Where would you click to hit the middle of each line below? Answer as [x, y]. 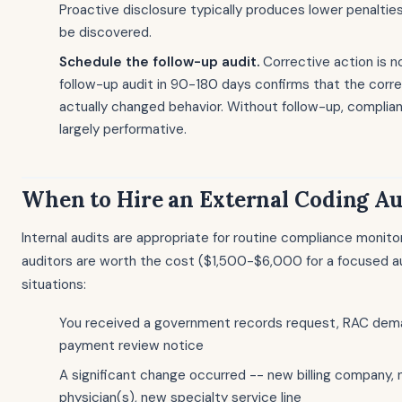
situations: [54, 284]
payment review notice [131, 345]
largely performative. [123, 129]
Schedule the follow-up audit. [159, 62]
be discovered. [105, 32]
